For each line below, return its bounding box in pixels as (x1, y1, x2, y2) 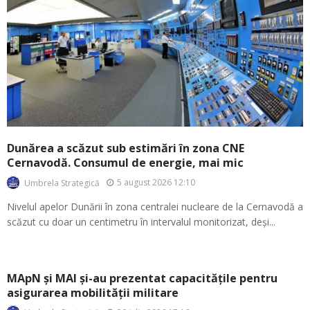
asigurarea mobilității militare (7, 284, 179, 300)
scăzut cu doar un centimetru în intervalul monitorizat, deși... (7, 215, 275, 228)
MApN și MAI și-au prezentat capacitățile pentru (7, 270, 277, 286)
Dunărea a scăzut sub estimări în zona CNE (7, 140, 244, 156)
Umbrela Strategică (24, 176, 100, 189)
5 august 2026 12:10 (117, 176, 195, 189)
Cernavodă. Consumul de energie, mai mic (7, 155, 244, 171)
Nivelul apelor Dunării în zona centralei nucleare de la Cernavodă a (7, 199, 303, 213)
